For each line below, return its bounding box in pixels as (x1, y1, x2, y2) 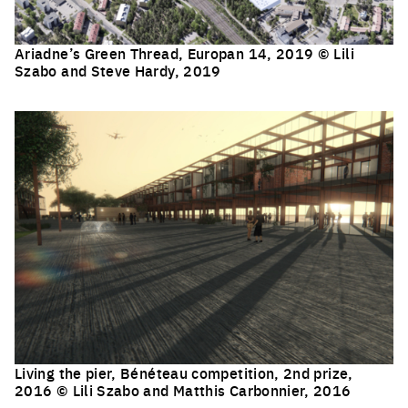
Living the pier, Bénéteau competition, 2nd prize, (15, 362, 353, 382)
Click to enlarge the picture (14, 91, 204, 112)
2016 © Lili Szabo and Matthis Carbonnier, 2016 (15, 379, 352, 400)
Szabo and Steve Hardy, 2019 (15, 60, 221, 81)
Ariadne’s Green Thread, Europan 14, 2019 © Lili (15, 43, 354, 64)
